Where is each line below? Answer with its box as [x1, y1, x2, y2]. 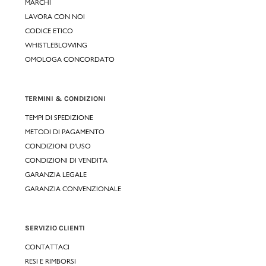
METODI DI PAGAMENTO [25, 127, 104, 136]
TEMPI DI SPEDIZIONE [25, 113, 93, 122]
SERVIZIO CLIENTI [25, 223, 85, 232]
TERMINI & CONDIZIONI [25, 94, 106, 103]
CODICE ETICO [25, 26, 73, 35]
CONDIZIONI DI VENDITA [25, 156, 107, 164]
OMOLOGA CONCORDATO [25, 55, 115, 64]
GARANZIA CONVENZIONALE [25, 184, 121, 193]
